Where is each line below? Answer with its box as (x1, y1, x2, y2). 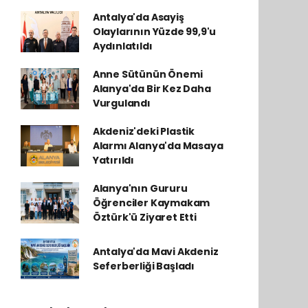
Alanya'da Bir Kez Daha (92, 81, 211, 96)
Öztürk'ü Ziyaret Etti (92, 210, 197, 224)
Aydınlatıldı (92, 38, 153, 53)
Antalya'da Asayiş (92, 10, 184, 24)
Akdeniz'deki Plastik (92, 124, 195, 138)
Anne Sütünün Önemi (92, 67, 203, 81)
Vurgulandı (92, 96, 151, 110)
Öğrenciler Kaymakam (92, 195, 210, 210)
